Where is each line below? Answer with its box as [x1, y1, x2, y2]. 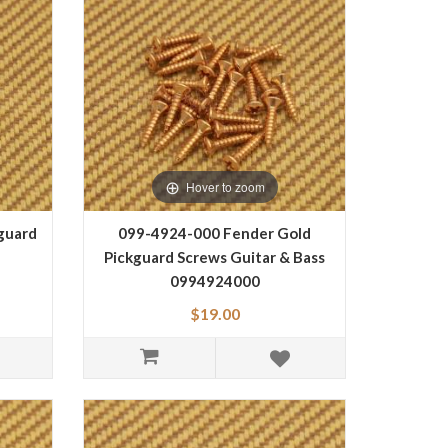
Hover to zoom [185, 177, 265, 195]
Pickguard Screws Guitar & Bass [104, 247, 326, 266]
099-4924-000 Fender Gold [118, 223, 312, 242]
